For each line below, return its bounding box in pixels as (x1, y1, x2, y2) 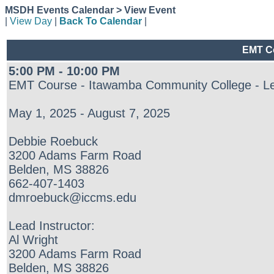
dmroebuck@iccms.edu (9, 191, 136, 204)
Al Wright (9, 233, 58, 246)
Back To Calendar (59, 16, 142, 26)
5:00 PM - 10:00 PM (9, 64, 120, 78)
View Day (10, 16, 52, 26)
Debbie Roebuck (9, 135, 98, 148)
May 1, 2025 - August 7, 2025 (9, 106, 170, 120)
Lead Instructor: (9, 219, 95, 232)
